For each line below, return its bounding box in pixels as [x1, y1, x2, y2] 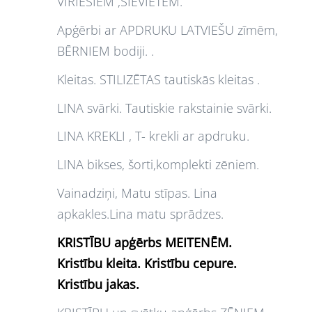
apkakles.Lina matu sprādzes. [57, 205, 224, 222]
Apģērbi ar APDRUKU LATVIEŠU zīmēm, [57, 22, 278, 38]
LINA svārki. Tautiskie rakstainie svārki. [57, 99, 272, 116]
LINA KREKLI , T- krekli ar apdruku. [57, 127, 249, 145]
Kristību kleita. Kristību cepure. [57, 254, 237, 272]
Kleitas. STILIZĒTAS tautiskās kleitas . [57, 70, 260, 88]
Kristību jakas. [57, 275, 139, 292]
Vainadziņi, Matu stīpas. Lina [57, 184, 217, 201]
